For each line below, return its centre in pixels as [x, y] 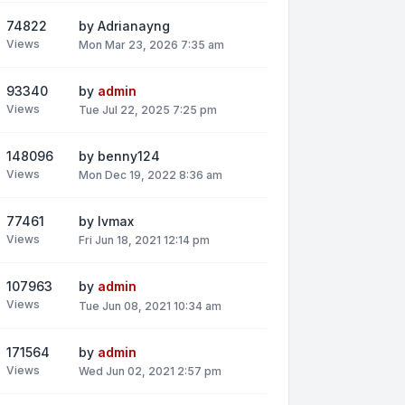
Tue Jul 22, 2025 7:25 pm [148, 110]
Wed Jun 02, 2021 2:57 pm [150, 371]
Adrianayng [134, 25]
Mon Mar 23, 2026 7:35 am [151, 44]
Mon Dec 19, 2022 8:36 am [151, 175]
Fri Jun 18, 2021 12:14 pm [144, 240]
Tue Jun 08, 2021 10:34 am [150, 306]
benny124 [129, 156]
